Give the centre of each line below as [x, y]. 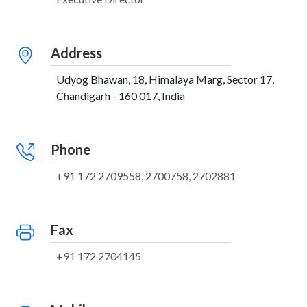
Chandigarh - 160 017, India [121, 96]
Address [76, 53]
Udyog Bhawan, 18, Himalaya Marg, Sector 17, [165, 79]
